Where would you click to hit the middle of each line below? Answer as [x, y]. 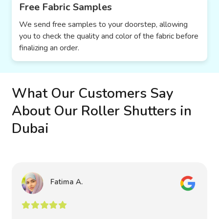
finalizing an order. [49, 48]
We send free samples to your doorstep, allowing [103, 24]
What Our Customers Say [93, 93]
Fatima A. [67, 182]
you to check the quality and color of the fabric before [109, 36]
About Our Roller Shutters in [102, 111]
